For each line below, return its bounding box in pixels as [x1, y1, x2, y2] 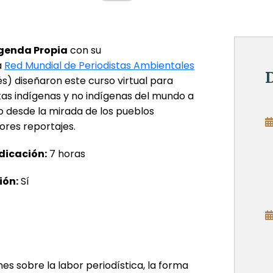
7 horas [47, 146, 86, 161]
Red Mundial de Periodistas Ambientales [4, 58, 195, 73]
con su [68, 43, 102, 57]
